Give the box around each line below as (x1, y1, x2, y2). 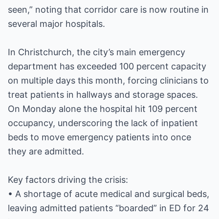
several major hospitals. (8, 19, 105, 29)
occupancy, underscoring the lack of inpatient (8, 118, 198, 128)
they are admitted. (8, 146, 84, 156)
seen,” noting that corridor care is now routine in (8, 4, 209, 15)
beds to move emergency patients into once (8, 132, 191, 142)
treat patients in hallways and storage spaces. (8, 89, 198, 100)
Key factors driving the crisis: (8, 175, 128, 185)
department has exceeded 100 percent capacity (8, 61, 206, 71)
